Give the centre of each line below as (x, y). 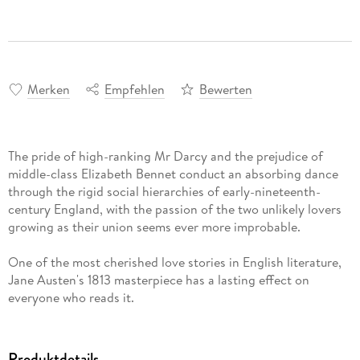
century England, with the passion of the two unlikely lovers (174, 209)
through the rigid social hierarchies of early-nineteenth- (164, 191)
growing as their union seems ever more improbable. (154, 226)
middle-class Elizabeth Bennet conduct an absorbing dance (173, 173)
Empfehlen (134, 89)
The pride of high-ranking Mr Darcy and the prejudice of (165, 155)
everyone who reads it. (71, 297)
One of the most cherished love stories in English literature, (174, 262)
